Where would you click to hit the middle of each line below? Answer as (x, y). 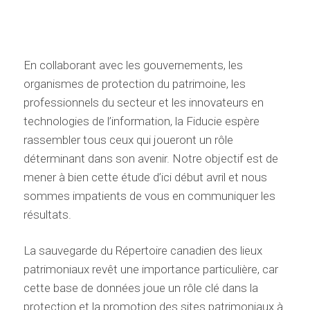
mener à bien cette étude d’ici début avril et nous (145, 177)
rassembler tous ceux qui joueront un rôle (128, 140)
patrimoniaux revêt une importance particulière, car (151, 270)
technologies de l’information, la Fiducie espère (141, 121)
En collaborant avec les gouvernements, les (133, 65)
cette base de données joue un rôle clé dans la (140, 288)
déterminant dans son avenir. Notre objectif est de (151, 159)
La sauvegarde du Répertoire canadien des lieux (143, 251)
